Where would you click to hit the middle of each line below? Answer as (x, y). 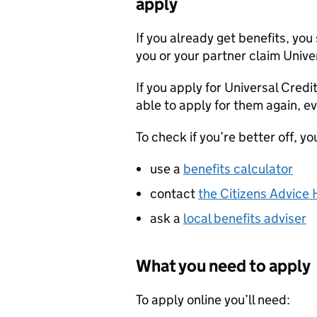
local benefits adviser (245, 218)
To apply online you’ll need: (213, 300)
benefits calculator (238, 169)
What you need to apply (223, 266)
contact (174, 194)
